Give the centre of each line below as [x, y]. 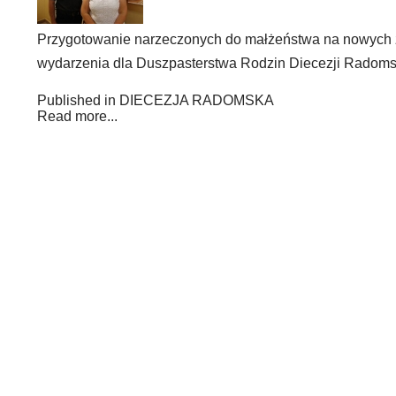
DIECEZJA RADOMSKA [197, 100]
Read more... [77, 116]
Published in [76, 100]
